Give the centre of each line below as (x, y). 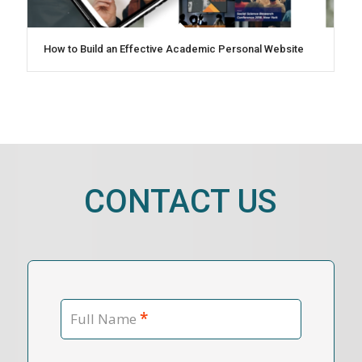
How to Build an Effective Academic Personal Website (173, 48)
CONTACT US (181, 201)
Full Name (103, 318)
